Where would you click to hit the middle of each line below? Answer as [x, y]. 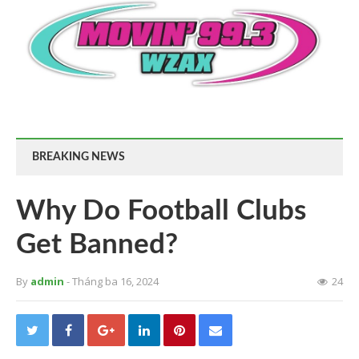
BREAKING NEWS [79, 157]
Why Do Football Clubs [161, 212]
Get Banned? [97, 245]
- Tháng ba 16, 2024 [113, 282]
